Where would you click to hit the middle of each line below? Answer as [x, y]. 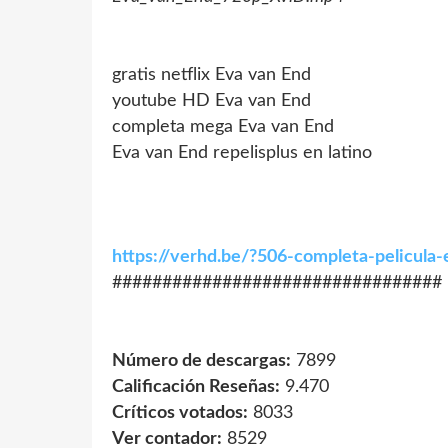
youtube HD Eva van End [211, 100]
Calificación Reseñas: [196, 386]
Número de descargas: [201, 360]
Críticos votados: [180, 412]
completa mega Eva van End [223, 126]
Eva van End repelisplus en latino [242, 152]
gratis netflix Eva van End [211, 74]
